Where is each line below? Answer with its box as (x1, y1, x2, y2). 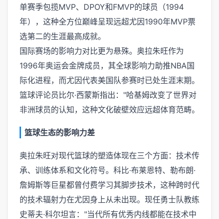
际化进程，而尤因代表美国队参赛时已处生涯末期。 (20, 75, 199, 85)
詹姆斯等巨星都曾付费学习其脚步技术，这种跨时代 (20, 180, 199, 190)
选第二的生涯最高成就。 (20, 31, 106, 41)
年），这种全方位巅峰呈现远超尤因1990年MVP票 (20, 17, 196, 26)
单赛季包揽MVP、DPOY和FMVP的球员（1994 (20, 2, 184, 12)
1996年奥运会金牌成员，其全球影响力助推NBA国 (20, 61, 195, 70)
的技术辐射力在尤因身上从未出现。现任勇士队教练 (20, 195, 199, 204)
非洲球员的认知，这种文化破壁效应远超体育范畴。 (20, 105, 199, 114)
